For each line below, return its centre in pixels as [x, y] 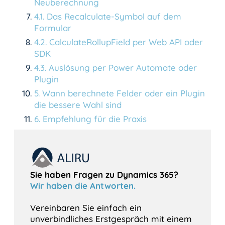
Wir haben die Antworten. [83, 186]
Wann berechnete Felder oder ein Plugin [124, 93]
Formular [53, 28]
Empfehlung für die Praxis [95, 119]
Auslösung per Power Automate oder [123, 67]
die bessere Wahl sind [78, 104]
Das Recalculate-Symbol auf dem [114, 16]
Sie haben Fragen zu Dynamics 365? [104, 175]
